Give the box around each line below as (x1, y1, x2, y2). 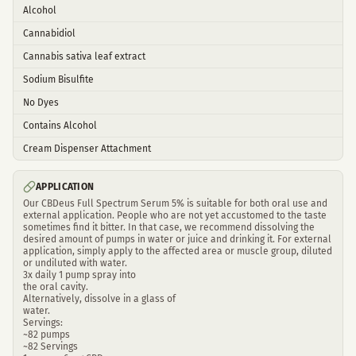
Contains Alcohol (23, 120, 97, 131)
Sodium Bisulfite (23, 74, 94, 85)
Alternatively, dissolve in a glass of (23, 293, 176, 304)
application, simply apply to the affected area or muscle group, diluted (23, 246, 332, 257)
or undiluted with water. (23, 257, 127, 269)
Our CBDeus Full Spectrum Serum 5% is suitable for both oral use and (23, 198, 327, 209)
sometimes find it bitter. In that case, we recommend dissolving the (23, 222, 315, 233)
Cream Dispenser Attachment (23, 143, 151, 154)
